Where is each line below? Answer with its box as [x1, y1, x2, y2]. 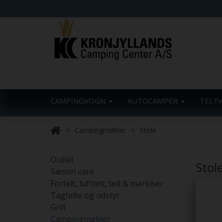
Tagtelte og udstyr [51, 190, 120, 201]
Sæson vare [51, 166, 94, 177]
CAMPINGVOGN [51, 96, 108, 106]
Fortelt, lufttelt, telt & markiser [51, 178, 164, 189]
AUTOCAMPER [127, 96, 180, 106]
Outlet [51, 154, 74, 165]
